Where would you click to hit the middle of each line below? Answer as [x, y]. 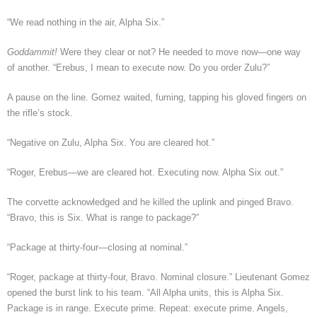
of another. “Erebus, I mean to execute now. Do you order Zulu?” [138, 67]
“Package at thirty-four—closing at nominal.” [97, 247]
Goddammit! [34, 52]
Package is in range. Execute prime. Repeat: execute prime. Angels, [148, 308]
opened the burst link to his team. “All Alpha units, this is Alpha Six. [145, 292]
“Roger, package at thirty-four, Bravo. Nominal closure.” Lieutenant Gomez [158, 277]
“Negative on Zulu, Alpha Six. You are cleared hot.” [111, 142]
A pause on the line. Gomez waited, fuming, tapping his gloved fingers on [157, 97]
